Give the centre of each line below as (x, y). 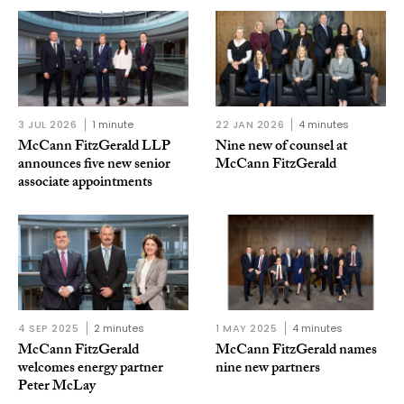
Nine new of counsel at (281, 148)
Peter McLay (57, 388)
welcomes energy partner (91, 370)
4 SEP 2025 (49, 329)
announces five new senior (94, 166)
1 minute (112, 125)
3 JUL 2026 (48, 125)
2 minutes (119, 329)
